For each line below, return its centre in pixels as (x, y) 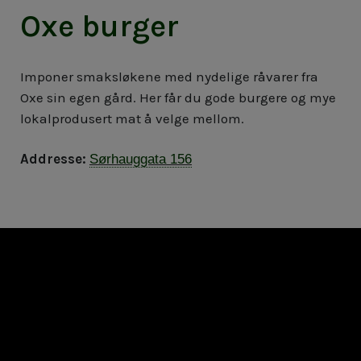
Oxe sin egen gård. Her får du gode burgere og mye (178, 98)
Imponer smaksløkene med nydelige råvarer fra (169, 77)
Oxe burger (100, 27)
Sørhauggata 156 (141, 160)
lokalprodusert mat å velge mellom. (132, 119)
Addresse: (53, 159)
